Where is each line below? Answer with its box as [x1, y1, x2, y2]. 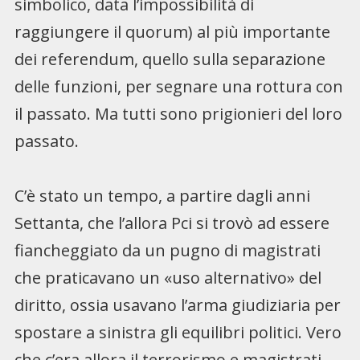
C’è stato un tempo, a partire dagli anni [14, 184, 310, 207]
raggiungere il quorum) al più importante [14, 20, 330, 43]
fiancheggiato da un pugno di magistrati [14, 239, 321, 261]
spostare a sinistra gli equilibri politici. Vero [14, 321, 342, 343]
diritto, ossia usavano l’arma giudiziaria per [14, 293, 341, 316]
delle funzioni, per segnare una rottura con [14, 75, 343, 97]
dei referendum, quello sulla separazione [14, 47, 325, 70]
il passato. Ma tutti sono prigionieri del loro [14, 102, 342, 125]
